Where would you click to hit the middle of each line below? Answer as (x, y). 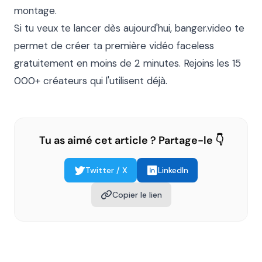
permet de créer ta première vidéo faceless (114, 46)
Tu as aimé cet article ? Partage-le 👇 (131, 140)
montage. (35, 11)
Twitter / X (106, 170)
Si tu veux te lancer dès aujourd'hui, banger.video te (129, 28)
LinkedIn (173, 170)
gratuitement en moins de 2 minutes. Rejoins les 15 (127, 63)
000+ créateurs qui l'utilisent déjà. (91, 81)
